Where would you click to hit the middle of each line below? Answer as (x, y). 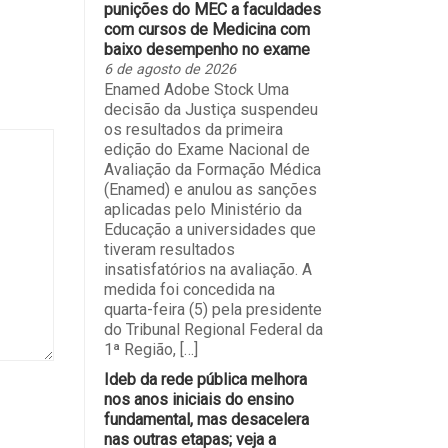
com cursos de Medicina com (206, 30)
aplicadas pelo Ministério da (202, 210)
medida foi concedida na (189, 290)
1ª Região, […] (150, 350)
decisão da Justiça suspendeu (210, 110)
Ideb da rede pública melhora (205, 380)
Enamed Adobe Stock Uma (196, 90)
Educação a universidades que (209, 230)
